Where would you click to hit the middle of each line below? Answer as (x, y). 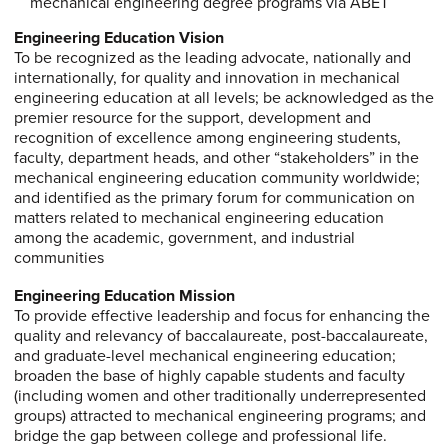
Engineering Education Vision (118, 38)
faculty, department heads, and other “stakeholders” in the (216, 158)
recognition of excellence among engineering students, (207, 138)
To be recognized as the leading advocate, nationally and (212, 58)
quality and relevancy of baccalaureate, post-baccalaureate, (220, 336)
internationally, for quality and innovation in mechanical (206, 78)
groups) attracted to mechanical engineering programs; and (219, 416)
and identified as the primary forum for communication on (214, 198)
